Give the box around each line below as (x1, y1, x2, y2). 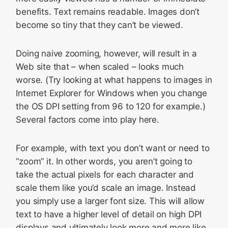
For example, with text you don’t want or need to (16, 143, 210, 153)
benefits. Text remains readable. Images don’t (16, 7, 199, 17)
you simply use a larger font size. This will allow (16, 196, 205, 206)
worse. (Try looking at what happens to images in (16, 75, 212, 85)
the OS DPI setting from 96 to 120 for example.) (16, 101, 206, 111)
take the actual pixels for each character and (16, 169, 194, 180)
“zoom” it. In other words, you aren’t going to (16, 156, 192, 166)
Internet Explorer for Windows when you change (16, 88, 207, 98)
